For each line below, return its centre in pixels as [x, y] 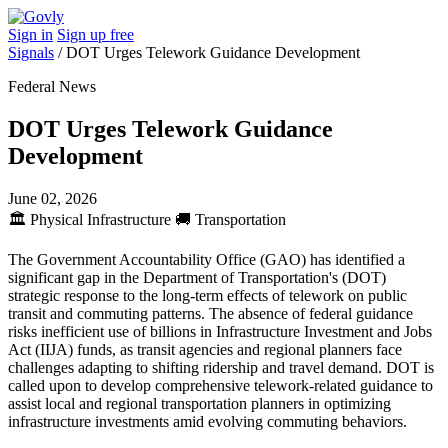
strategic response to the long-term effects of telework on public [207, 295]
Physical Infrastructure [100, 219]
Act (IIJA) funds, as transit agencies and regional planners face [205, 349]
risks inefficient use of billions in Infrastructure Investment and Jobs [220, 331]
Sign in [30, 34]
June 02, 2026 [52, 198]
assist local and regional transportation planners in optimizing [199, 403]
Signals [31, 52]
